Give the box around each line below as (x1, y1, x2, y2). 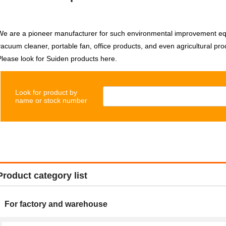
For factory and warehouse (5, 200, 107, 208)
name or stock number (15, 96, 87, 104)
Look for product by (15, 88, 77, 96)
